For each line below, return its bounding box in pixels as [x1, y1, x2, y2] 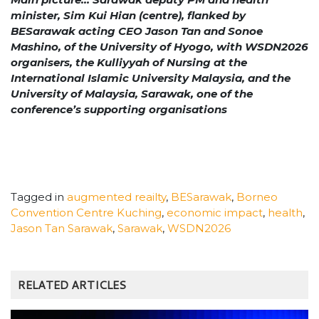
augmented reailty [67, 189, 166, 204]
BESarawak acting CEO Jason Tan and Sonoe [11, 24, 263, 38]
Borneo [236, 189, 278, 204]
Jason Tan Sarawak [11, 221, 113, 235]
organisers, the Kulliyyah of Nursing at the [11, 56, 247, 70]
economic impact [167, 205, 263, 219]
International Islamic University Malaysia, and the [11, 71, 291, 85]
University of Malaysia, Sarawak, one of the [11, 87, 253, 101]
